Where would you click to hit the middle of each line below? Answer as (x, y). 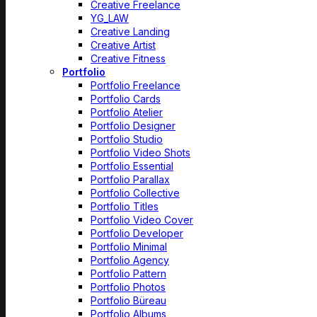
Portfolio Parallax (130, 179)
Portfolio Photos (128, 287)
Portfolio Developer (137, 233)
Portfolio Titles (125, 206)
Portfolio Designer (133, 126)
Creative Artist (123, 45)
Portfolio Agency (130, 260)
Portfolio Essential (132, 166)
